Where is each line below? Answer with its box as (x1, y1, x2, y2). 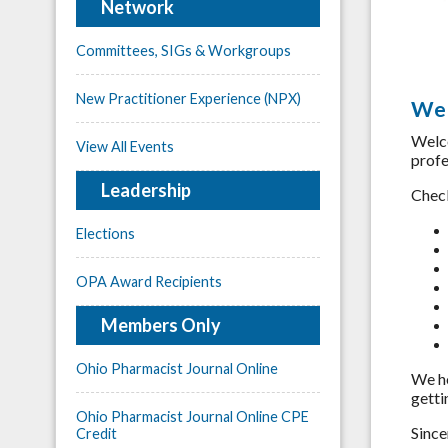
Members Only (101, 313, 221, 336)
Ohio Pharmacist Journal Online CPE (76, 407, 309, 425)
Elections (76, 224, 135, 242)
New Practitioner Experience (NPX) (76, 89, 301, 107)
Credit (76, 424, 117, 442)
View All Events (76, 137, 174, 155)
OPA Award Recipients (76, 272, 222, 290)
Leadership (101, 178, 191, 201)
